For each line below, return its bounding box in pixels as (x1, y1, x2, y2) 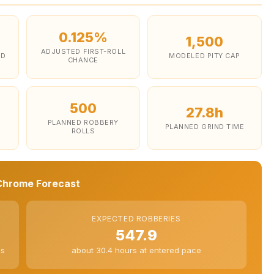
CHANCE (67, 55, 99, 64)
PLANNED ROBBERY (47, 117, 119, 127)
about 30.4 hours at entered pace (71, 245, 201, 255)
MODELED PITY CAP (169, 51, 241, 60)
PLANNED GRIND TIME (165, 122, 245, 131)
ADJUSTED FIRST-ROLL (40, 46, 126, 56)
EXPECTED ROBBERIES (92, 214, 181, 223)
